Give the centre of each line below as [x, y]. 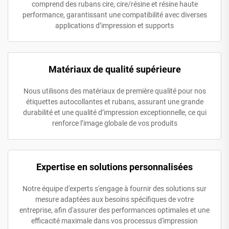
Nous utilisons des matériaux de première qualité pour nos [114, 91]
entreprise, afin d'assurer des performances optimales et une [114, 210]
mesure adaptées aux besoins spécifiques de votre [114, 199]
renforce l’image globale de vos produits [114, 123]
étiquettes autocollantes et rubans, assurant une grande [114, 101]
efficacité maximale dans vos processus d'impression [114, 221]
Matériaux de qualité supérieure [114, 69]
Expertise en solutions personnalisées [114, 167]
